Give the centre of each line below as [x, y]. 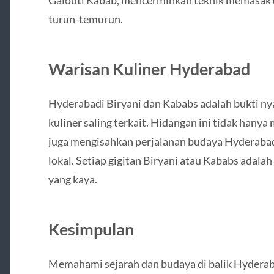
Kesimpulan [91, 229]
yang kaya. [72, 179]
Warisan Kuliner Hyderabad [149, 68]
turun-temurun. [85, 19]
